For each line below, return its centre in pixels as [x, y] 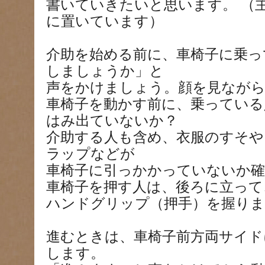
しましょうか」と [105, 71]
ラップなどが [91, 154]
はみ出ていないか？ [112, 121]
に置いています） [105, 21]
